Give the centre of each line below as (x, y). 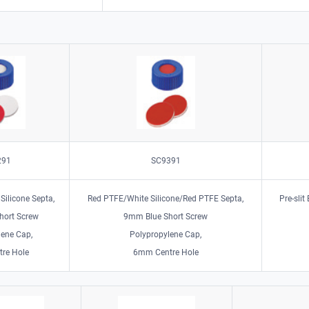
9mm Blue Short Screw (166, 216)
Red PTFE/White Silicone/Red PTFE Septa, (166, 198)
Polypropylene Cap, (166, 234)
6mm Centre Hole (166, 252)
